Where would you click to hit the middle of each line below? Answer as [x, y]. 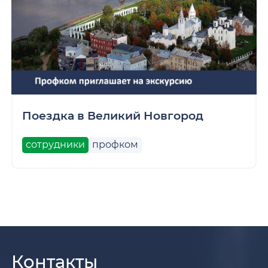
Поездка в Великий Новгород [113, 115]
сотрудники [55, 145]
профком [115, 145]
